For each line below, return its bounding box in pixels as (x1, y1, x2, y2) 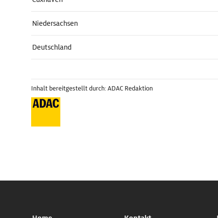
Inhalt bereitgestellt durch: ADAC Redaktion (31, 84, 153, 92)
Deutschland (32, 43, 72, 52)
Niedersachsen (32, 19, 78, 28)
